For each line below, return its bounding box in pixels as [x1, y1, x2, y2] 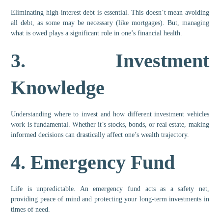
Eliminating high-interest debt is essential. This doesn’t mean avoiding [11, 9, 209, 17]
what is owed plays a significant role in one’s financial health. [11, 29, 183, 37]
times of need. [11, 206, 51, 214]
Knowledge [11, 77, 105, 99]
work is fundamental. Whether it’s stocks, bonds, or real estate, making [11, 121, 209, 129]
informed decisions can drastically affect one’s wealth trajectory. [11, 131, 190, 139]
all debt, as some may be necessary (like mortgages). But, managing [11, 19, 209, 27]
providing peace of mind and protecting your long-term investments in [11, 195, 209, 203]
